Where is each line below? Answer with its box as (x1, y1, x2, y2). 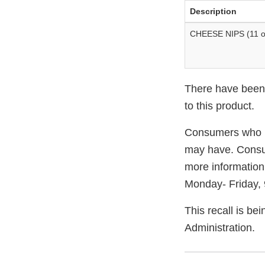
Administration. (185, 222, 255, 234)
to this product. (185, 100, 254, 112)
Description (190, 7, 237, 17)
